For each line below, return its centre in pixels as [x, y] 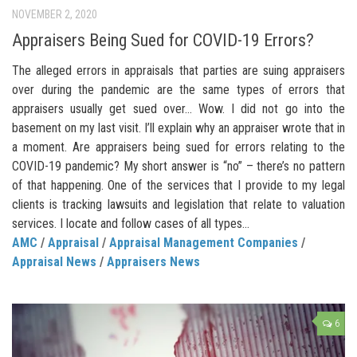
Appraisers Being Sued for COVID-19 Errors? [163, 40]
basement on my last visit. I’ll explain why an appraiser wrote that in [178, 127]
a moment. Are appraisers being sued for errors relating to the [178, 147]
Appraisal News [54, 261]
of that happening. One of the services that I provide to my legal [178, 185]
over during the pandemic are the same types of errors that [178, 89]
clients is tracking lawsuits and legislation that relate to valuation [178, 204]
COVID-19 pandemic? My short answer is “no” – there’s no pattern [178, 166]
